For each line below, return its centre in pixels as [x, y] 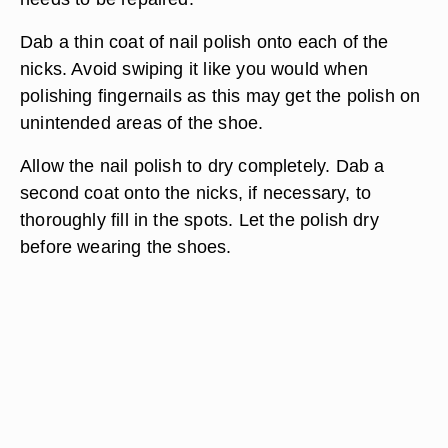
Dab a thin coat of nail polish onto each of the [204, 41]
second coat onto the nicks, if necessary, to [196, 192]
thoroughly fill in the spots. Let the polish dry [199, 219]
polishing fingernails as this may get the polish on [220, 95]
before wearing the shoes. [126, 246]
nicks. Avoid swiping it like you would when [194, 68]
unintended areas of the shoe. [142, 122]
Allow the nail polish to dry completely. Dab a [202, 165]
